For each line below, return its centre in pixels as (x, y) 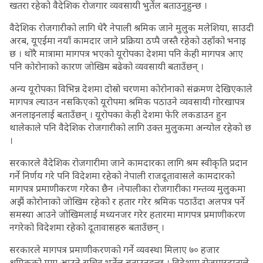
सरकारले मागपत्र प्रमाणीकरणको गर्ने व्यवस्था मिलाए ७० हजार (114, 249)
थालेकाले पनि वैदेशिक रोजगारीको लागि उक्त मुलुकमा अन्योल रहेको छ (130, 127)
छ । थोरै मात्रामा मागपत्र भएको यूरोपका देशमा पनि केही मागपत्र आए (126, 53)
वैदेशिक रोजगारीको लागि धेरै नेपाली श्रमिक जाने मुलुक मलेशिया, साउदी (131, 28)
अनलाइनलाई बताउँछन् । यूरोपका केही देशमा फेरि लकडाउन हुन (118, 114)
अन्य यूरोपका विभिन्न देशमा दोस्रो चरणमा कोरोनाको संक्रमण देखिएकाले (131, 89)
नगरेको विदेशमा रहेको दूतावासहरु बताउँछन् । (87, 227)
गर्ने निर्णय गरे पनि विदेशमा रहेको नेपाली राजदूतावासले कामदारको (122, 176)
